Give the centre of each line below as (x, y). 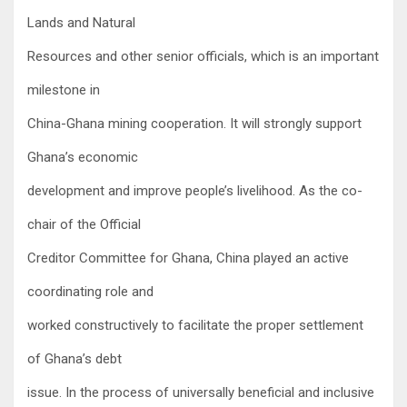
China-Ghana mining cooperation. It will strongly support (194, 123)
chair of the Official (84, 224)
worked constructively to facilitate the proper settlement (195, 325)
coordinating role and (90, 291)
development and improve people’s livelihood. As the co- (195, 190)
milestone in (64, 89)
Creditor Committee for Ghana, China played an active (188, 258)
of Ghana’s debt (74, 358)
